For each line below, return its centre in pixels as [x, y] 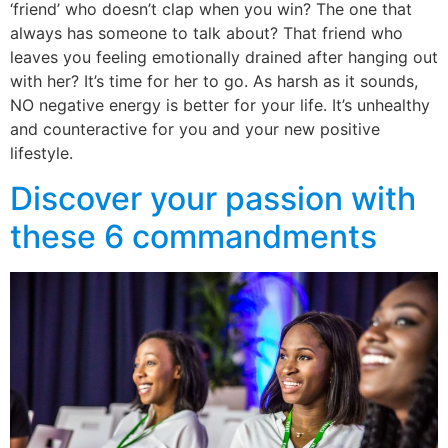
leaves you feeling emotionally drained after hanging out [224, 57]
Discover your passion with [213, 198]
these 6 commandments [193, 236]
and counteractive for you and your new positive [195, 129]
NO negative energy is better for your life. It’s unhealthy [220, 105]
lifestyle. [41, 153]
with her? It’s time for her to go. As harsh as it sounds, [214, 81]
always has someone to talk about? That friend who [206, 33]
